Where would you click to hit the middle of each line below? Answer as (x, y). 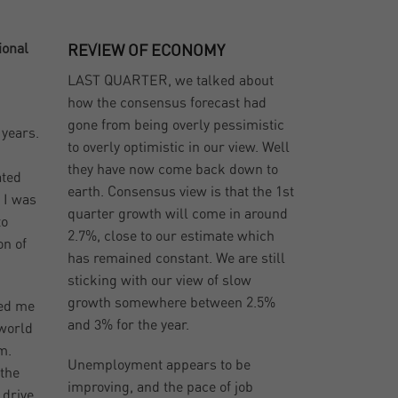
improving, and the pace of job (161, 388)
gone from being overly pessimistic (176, 126)
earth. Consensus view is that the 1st (181, 192)
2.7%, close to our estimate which (171, 237)
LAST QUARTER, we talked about (171, 81)
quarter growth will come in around (178, 215)
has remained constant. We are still (177, 259)
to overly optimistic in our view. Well (179, 148)
